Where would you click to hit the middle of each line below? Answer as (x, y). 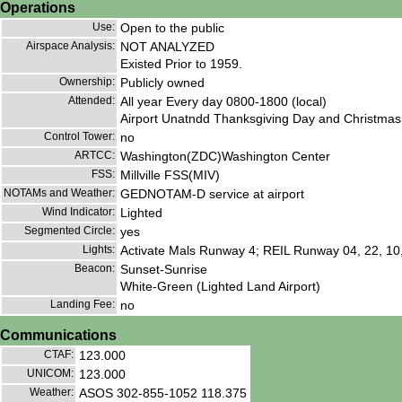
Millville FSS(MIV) (170, 175)
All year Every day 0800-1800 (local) (223, 102)
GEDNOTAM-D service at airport (212, 194)
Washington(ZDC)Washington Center (225, 157)
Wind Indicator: (79, 212)
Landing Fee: (83, 305)
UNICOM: (50, 374)
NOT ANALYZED (167, 47)
